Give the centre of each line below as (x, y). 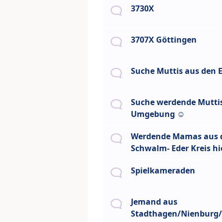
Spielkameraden (163, 171)
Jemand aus (154, 202)
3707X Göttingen (164, 40)
